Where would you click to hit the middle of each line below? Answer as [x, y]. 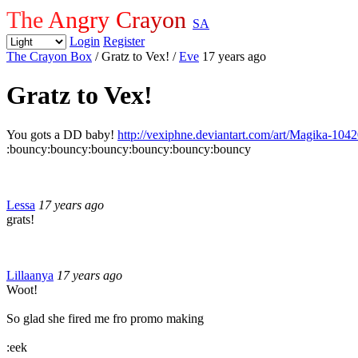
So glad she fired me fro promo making [105, 318]
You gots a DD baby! [62, 134]
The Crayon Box [49, 56]
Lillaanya [30, 275]
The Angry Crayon [99, 20]
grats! [20, 219]
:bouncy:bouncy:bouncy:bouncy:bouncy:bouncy [129, 149]
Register [124, 41]
